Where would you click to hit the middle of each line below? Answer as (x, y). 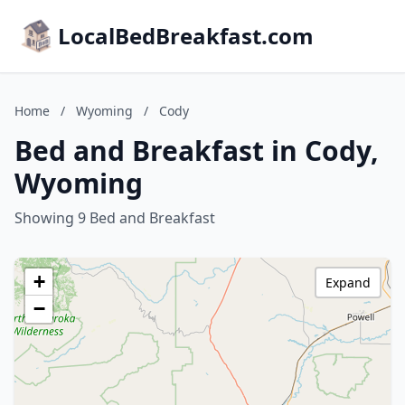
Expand (348, 283)
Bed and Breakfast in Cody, (197, 151)
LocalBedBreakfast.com (186, 36)
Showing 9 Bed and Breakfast (115, 218)
